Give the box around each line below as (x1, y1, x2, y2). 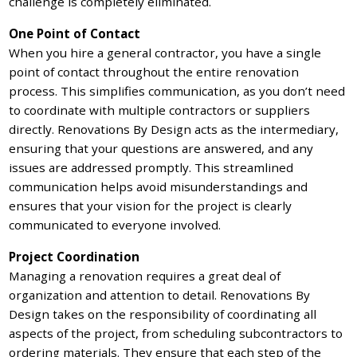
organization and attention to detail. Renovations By (9, 287, 311, 304)
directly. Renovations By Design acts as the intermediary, (9, 121, 339, 138)
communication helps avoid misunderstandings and (9, 178, 308, 195)
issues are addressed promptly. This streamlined (9, 159, 294, 176)
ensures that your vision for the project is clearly (9, 198, 292, 214)
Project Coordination (9, 249, 140, 265)
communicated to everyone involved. (9, 217, 222, 233)
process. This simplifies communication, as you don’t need (9, 83, 346, 100)
